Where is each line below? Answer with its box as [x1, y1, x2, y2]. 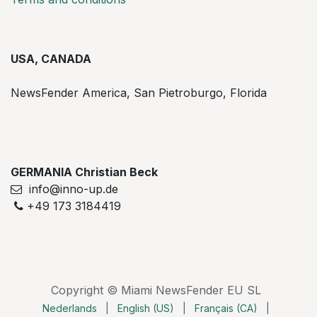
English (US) [117, 302, 174, 315]
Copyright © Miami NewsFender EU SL [50, 283, 261, 298]
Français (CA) [194, 302, 258, 315]
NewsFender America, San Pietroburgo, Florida [11, 86, 267, 100]
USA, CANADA [11, 52, 91, 67]
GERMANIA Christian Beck [11, 165, 161, 180]
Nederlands [42, 302, 97, 315]
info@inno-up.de [22, 182, 118, 197]
